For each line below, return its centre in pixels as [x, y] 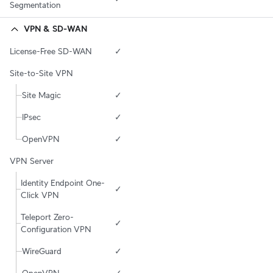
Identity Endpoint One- [62, 183]
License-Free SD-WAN [51, 51]
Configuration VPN [56, 229]
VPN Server [32, 161]
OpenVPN [41, 139]
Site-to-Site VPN [41, 73]
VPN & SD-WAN [55, 29]
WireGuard [42, 251]
